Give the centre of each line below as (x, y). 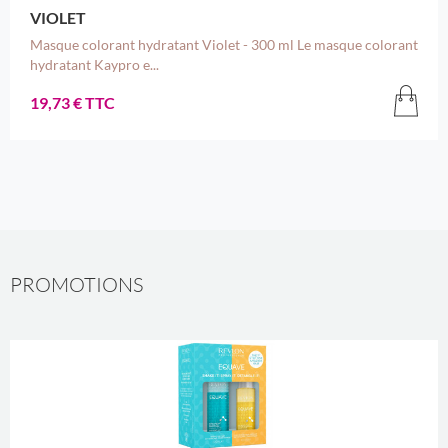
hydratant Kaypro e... (94, 65)
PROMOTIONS (76, 285)
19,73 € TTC (72, 102)
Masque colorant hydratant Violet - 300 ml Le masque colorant (223, 45)
